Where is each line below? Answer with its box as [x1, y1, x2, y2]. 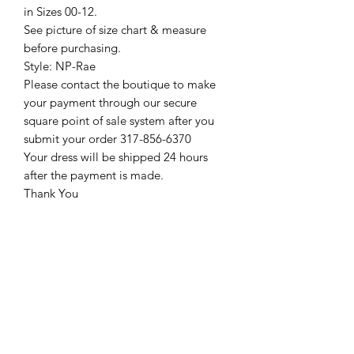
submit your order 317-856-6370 [24, 131, 191, 147]
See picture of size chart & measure [24, 22, 206, 38]
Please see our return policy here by [24, 272, 209, 288]
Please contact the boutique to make [24, 77, 216, 92]
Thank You [24, 186, 78, 201]
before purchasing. [24, 40, 121, 56]
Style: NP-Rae [24, 58, 96, 74]
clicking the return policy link [24, 289, 173, 305]
